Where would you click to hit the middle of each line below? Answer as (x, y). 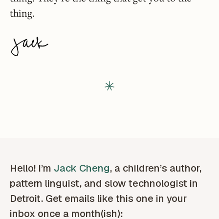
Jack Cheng (82, 168)
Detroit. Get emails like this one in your (98, 198)
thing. (22, 13)
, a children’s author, (156, 168)
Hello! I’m (32, 168)
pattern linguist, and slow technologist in (104, 183)
